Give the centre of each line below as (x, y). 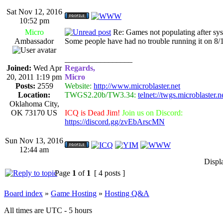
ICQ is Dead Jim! (92, 112)
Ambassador (34, 41)
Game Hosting (74, 193)
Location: (34, 95)
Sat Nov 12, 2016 (34, 11)
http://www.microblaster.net (137, 86)
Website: (78, 86)
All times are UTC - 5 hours (48, 210)
